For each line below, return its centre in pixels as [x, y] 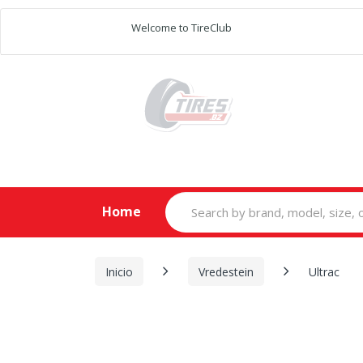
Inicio [119, 271]
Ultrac [324, 271]
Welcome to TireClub [181, 28]
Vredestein [226, 271]
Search [184, 198]
